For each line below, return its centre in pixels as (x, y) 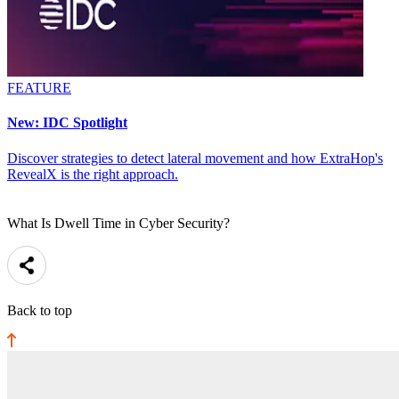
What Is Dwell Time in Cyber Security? (118, 223)
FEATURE (39, 88)
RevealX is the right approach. (93, 174)
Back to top (40, 310)
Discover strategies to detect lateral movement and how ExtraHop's (195, 158)
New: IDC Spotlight (67, 123)
